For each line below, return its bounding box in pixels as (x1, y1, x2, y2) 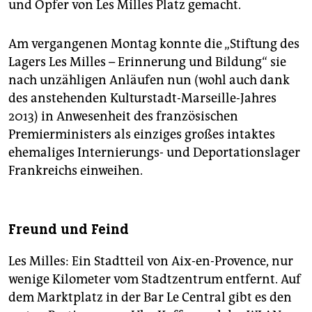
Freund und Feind (8, 221, 129, 239)
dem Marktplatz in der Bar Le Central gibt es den (8, 290, 292, 306)
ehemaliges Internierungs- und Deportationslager (8, 145, 300, 161)
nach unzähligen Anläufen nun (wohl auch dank (8, 72, 290, 88)
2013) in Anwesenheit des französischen (8, 109, 238, 125)
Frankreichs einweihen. (8, 163, 143, 179)
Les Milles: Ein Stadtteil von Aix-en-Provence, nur (8, 253, 293, 270)
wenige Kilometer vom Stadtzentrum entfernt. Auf (8, 272, 301, 288)
